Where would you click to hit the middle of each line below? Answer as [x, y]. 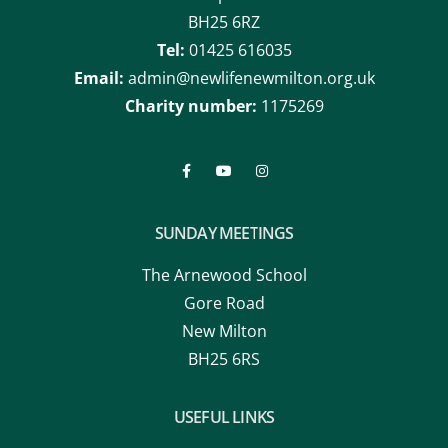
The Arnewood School [224, 274]
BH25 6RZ [224, 22]
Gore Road [224, 302]
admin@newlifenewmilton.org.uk [251, 78]
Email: [98, 78]
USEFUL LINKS [224, 417]
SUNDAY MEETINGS [224, 232]
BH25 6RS [224, 358]
